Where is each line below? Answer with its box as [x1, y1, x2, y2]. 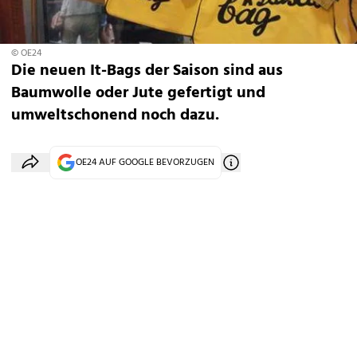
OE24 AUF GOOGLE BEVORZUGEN [76, 155, 214, 171]
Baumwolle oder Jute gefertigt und [11, 80, 265, 106]
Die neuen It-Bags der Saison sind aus [11, 58, 283, 84]
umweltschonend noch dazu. [11, 103, 219, 128]
